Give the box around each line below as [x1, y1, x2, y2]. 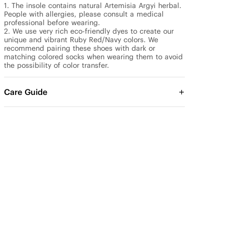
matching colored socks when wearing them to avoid [4, 52, 183, 61]
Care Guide [4, 86, 47, 97]
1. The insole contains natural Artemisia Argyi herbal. [4, 1, 181, 10]
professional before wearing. [4, 18, 100, 27]
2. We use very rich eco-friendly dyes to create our [4, 27, 174, 36]
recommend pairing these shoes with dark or [4, 44, 155, 53]
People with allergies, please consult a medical [4, 10, 164, 19]
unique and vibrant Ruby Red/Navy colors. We [4, 35, 158, 44]
